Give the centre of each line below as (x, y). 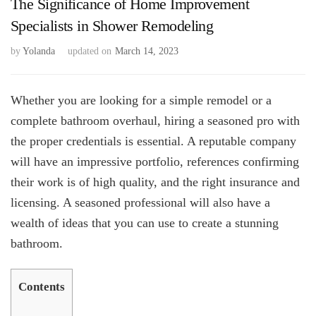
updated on (90, 51)
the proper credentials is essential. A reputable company (153, 141)
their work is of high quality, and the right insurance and (155, 182)
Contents (42, 286)
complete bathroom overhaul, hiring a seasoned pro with (155, 120)
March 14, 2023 (147, 51)
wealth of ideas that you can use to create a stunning (145, 223)
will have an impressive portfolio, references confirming (155, 161)
